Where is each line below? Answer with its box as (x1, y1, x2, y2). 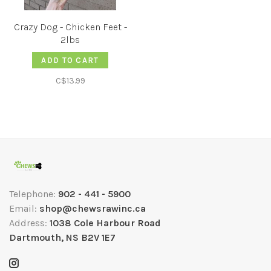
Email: (9, 203, 39, 214)
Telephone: (9, 188, 58, 200)
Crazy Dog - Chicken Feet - (13, 21, 127, 33)
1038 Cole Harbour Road (50, 217, 161, 229)
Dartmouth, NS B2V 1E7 (9, 232, 116, 243)
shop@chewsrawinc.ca (39, 203, 146, 214)
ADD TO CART (41, 56, 99, 65)
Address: (9, 217, 50, 229)
